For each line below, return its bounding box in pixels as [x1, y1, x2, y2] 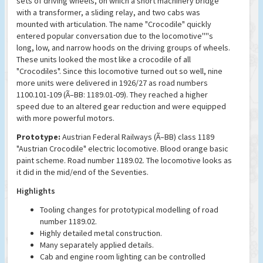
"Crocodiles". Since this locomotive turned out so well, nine [16, 66, 222, 77]
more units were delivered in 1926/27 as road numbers [16, 77, 208, 89]
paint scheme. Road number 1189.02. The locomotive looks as [16, 155, 232, 166]
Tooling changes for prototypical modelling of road [40, 204, 218, 215]
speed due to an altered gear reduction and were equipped [16, 101, 226, 112]
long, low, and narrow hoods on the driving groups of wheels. [16, 42, 230, 53]
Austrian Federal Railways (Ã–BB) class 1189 [60, 131, 214, 143]
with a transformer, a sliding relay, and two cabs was [16, 7, 200, 18]
